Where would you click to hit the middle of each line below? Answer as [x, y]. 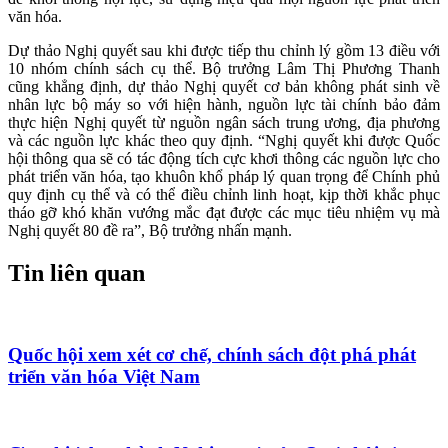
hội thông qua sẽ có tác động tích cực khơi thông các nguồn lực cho [224, 159]
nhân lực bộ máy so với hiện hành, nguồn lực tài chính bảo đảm [224, 105]
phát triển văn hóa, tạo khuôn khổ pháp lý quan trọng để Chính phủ [224, 177]
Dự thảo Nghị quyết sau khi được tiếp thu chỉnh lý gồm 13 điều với [224, 51]
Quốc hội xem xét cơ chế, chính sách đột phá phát [212, 354]
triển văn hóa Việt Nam [104, 376]
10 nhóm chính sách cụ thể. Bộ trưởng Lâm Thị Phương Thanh [224, 69]
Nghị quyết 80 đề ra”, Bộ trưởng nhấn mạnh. [150, 231]
